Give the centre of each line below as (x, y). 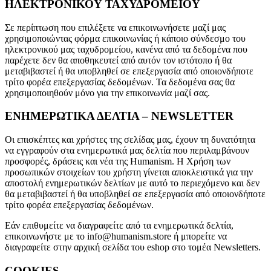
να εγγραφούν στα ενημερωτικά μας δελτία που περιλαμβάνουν (127, 151)
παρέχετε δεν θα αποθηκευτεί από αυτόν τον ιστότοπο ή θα (118, 60)
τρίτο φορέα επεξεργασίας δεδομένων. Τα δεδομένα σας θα (120, 82)
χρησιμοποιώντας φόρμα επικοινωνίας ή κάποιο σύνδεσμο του (125, 38)
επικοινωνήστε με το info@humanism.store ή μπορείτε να (116, 237)
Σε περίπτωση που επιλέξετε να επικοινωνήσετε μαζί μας (115, 27)
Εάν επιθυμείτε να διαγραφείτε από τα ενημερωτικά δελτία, (119, 226)
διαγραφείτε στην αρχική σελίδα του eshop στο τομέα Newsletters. (133, 247)
